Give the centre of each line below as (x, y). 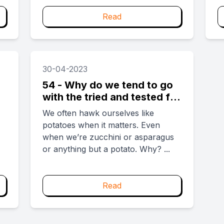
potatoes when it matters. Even (101, 125)
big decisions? (78, 109)
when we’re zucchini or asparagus (108, 137)
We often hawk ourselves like (98, 113)
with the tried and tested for (112, 97)
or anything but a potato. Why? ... (106, 149)
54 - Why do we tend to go (108, 85)
